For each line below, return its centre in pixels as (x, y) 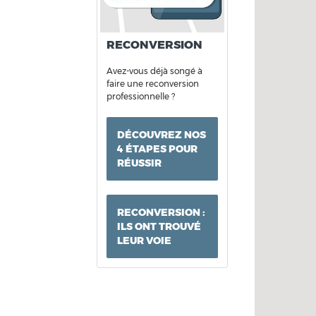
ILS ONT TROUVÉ (159, 227)
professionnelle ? (140, 97)
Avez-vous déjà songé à (154, 71)
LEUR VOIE (144, 241)
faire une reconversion (152, 84)
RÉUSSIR (139, 163)
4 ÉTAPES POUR (157, 149)
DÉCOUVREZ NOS (161, 135)
